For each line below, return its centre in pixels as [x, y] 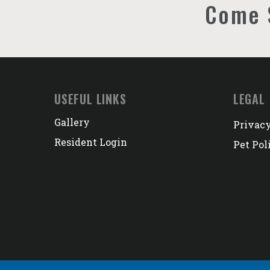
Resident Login [91, 142]
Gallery [72, 122]
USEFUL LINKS [90, 99]
